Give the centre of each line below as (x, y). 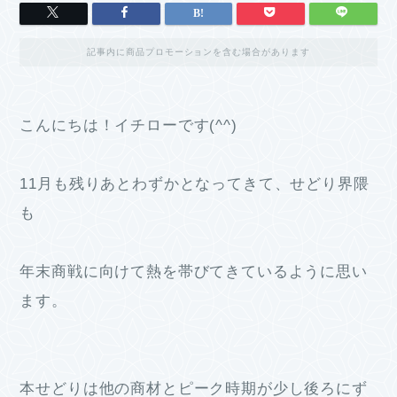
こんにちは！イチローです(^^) (128, 125)
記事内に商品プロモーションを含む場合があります (198, 51)
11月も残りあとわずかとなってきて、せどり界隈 (195, 183)
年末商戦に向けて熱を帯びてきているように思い (194, 271)
